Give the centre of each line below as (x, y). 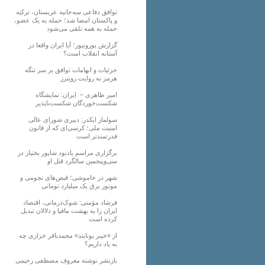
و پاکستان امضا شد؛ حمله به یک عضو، (66, 20)
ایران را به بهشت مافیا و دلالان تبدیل (69, 210)
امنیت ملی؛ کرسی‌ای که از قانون (73, 127)
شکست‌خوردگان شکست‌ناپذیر (76, 103)
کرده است (103, 219)
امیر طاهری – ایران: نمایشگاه (76, 94)
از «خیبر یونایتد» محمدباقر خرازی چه (68, 235)
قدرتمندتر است (97, 136)
